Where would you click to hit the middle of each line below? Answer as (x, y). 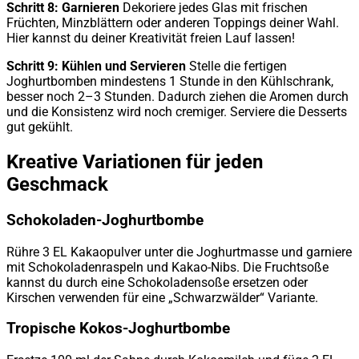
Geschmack (57, 184)
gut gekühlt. (40, 127)
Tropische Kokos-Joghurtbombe (118, 329)
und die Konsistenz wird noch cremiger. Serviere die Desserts (177, 112)
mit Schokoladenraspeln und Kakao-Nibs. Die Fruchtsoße (167, 267)
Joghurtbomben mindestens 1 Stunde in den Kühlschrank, (170, 82)
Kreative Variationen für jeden (135, 161)
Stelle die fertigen (236, 67)
